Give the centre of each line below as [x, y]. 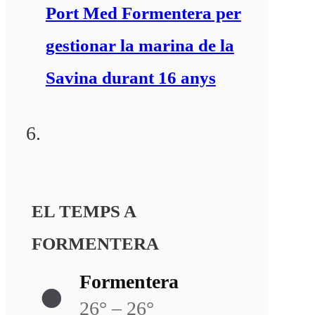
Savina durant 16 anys [130, 77]
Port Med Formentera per [143, 13]
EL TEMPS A [83, 211]
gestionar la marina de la [140, 45]
